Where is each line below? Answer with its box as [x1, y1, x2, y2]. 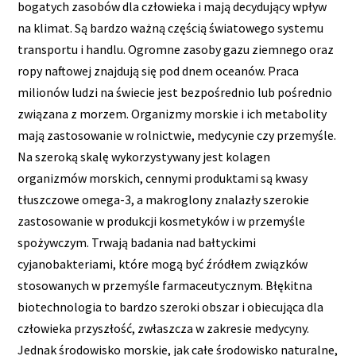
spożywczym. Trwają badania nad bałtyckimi [17, 234, 257, 250]
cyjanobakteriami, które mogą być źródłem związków [17, 255, 308, 272]
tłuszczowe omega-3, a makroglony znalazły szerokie [17, 191, 310, 207]
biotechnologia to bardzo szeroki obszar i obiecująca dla [17, 298, 324, 315]
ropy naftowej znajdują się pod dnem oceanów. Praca [17, 62, 300, 79]
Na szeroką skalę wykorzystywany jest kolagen [17, 148, 271, 164]
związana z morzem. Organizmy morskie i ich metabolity [17, 105, 327, 122]
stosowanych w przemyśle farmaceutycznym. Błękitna [17, 277, 313, 293]
